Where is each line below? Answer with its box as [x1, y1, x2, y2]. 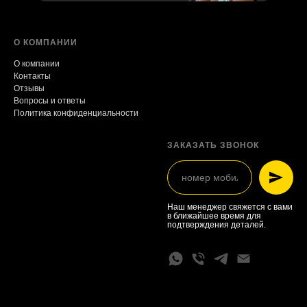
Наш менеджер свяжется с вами [167, 202, 293, 212]
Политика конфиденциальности [14, 108, 138, 119]
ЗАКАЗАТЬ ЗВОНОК [167, 140, 259, 151]
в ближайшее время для [167, 211, 261, 221]
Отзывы [14, 84, 45, 94]
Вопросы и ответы [14, 96, 86, 106]
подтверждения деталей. [167, 220, 266, 230]
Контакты [14, 71, 51, 82]
